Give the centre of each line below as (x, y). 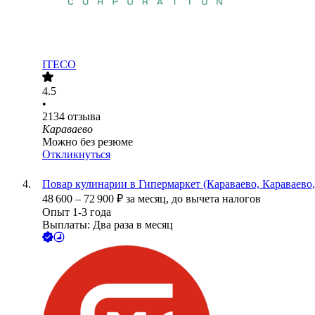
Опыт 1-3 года (77, 212)
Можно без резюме (88, 142)
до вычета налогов (216, 199)
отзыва (84, 117)
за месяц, (149, 199)
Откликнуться (76, 155)
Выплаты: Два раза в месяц (108, 225)
